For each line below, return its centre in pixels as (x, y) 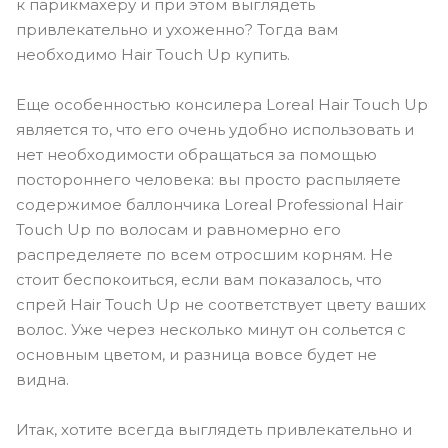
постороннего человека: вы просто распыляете (208, 179)
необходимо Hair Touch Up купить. (153, 54)
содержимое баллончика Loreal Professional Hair (209, 204)
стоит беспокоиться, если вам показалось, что (199, 279)
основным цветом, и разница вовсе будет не (196, 354)
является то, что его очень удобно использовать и (215, 129)
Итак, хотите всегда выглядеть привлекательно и (214, 429)
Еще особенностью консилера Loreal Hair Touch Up (222, 104)
